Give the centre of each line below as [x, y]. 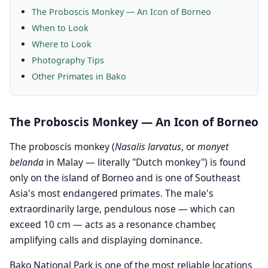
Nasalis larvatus [148, 147]
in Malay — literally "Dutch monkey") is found [145, 162]
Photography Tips [68, 60]
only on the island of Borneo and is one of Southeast [125, 178]
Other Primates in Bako [79, 76]
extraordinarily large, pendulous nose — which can [122, 209]
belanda [27, 162]
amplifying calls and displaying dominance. [106, 240]
